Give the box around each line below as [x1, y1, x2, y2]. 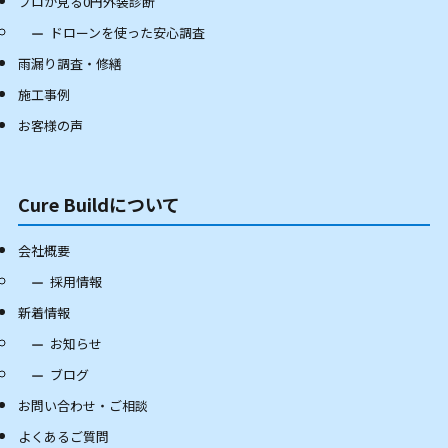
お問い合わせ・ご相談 [17, 395, 148, 415]
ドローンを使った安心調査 [50, 23, 206, 43]
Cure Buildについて [17, 191, 180, 218]
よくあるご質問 [17, 426, 109, 446]
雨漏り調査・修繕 [17, 54, 122, 74]
